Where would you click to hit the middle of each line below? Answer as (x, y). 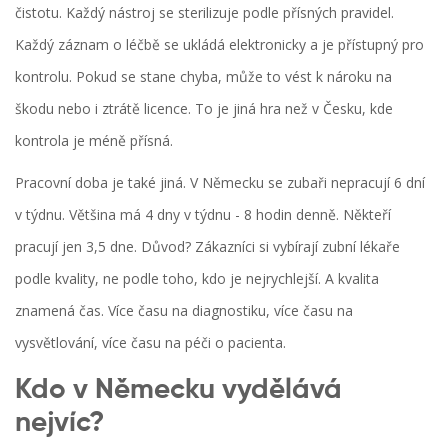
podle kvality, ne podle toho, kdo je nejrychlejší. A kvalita (197, 279)
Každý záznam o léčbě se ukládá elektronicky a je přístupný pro (219, 45)
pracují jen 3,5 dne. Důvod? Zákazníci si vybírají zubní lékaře (207, 247)
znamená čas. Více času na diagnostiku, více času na (184, 311)
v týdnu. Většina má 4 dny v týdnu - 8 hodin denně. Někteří (203, 215)
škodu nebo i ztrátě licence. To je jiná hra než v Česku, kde (204, 109)
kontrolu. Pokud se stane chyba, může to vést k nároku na (203, 77)
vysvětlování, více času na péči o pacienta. (150, 343)
